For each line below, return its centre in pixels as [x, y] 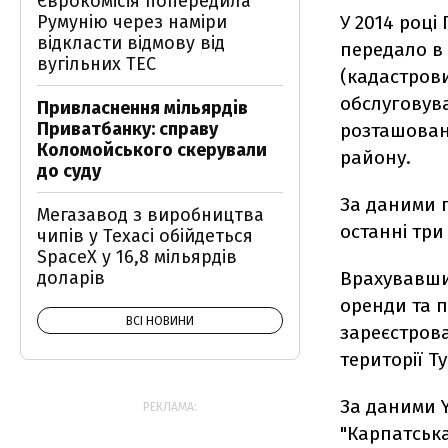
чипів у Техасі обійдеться [145, 236]
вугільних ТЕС [96, 64]
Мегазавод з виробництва [150, 215]
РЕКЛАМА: [170, 407]
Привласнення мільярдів [142, 108]
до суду [69, 171]
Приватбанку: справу [127, 129]
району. [375, 157]
